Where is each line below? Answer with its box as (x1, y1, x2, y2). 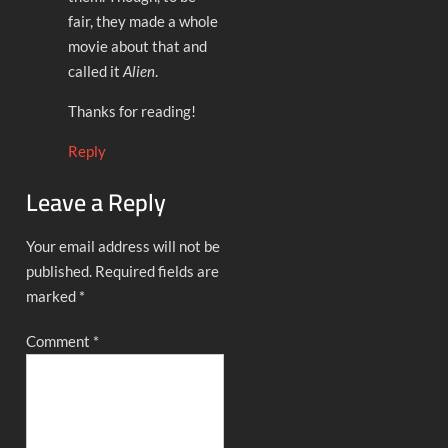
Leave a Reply (26, 180, 167, 226)
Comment (26, 332, 94, 351)
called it (68, 61, 124, 80)
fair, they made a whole (68, 11, 219, 30)
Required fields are (95, 262, 220, 281)
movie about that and (68, 36, 208, 55)
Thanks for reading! (68, 101, 197, 120)
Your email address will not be (26, 237, 221, 256)
